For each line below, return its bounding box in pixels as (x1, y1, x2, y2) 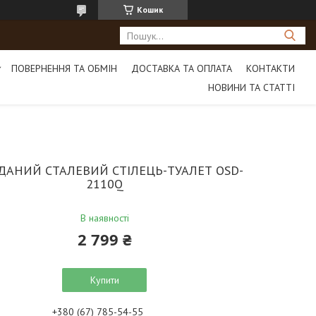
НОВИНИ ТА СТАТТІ (207, 80, 295, 94)
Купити (90, 274, 119, 286)
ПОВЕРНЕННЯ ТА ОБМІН (11, 61, 117, 75)
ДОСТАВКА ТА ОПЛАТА (130, 61, 232, 75)
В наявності (80, 212, 129, 224)
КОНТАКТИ (245, 61, 295, 75)
